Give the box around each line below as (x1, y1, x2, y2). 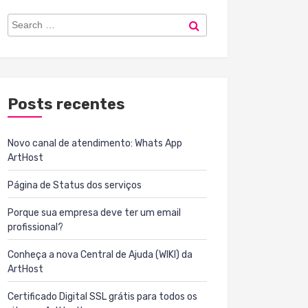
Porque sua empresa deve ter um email (8, 207, 181, 219)
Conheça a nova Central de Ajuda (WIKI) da (8, 249, 192, 261)
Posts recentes (8, 95, 125, 113)
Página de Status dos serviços (8, 179, 142, 191)
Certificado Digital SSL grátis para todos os (8, 291, 197, 302)
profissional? (8, 221, 63, 233)
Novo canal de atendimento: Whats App (8, 137, 182, 149)
